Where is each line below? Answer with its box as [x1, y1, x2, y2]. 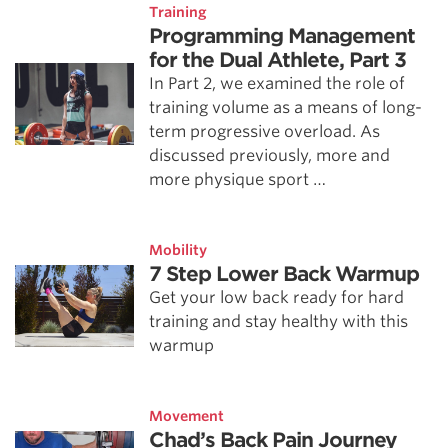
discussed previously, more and [149, 146, 391, 165]
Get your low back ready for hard [149, 288, 405, 307]
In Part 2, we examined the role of [149, 74, 406, 93]
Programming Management [149, 24, 416, 48]
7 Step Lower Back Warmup [149, 262, 420, 286]
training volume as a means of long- [149, 98, 423, 117]
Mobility [149, 242, 208, 258]
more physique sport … [149, 170, 327, 189]
